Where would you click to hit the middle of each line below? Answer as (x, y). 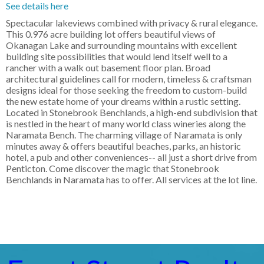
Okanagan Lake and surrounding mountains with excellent (121, 45)
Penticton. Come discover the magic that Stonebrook (113, 169)
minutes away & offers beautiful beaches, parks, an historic (123, 146)
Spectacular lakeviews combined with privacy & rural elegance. (132, 23)
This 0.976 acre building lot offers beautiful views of (111, 34)
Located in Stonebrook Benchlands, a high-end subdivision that (132, 113)
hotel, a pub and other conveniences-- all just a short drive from (131, 157)
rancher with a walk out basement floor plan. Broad (108, 68)
